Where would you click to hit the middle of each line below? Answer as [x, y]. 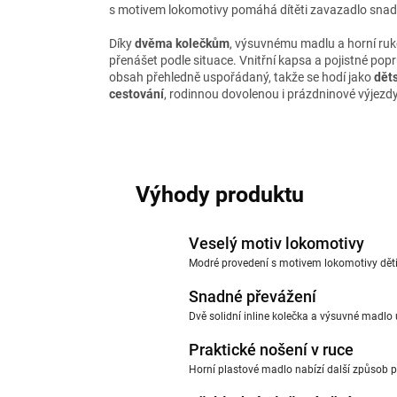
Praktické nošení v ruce [271, 350]
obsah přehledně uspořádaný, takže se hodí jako [241, 78]
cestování [136, 94]
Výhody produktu [220, 195]
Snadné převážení [253, 297]
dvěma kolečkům [182, 44]
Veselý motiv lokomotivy [276, 244]
